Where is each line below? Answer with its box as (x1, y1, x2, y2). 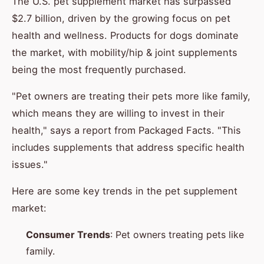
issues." (12, 159, 48, 171)
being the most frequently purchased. (12, 64, 186, 76)
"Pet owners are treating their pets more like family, (12, 90, 250, 103)
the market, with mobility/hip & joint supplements (12, 47, 237, 59)
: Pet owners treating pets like (110, 229, 244, 241)
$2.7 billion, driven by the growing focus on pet (12, 12, 230, 25)
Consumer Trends (26, 229, 110, 241)
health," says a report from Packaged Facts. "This (12, 124, 241, 137)
